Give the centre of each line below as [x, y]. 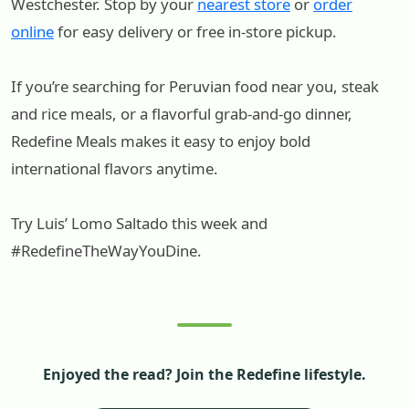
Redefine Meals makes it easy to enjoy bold [161, 142]
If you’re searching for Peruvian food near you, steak [195, 87]
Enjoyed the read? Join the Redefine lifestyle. [204, 375]
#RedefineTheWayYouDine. [106, 251]
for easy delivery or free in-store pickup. [195, 32]
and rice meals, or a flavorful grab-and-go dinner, [182, 114]
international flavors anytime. [115, 169]
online [32, 32]
